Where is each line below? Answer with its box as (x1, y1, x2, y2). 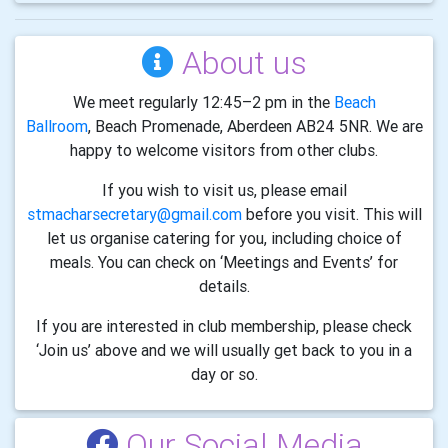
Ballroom (25, 115, 88, 136)
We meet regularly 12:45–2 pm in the (72, 91, 334, 112)
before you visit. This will (241, 203, 422, 224)
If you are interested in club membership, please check (36, 315, 412, 336)
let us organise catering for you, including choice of (46, 227, 402, 248)
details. (198, 275, 250, 296)
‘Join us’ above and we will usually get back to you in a (36, 339, 412, 360)
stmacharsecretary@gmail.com (26, 203, 242, 224)
